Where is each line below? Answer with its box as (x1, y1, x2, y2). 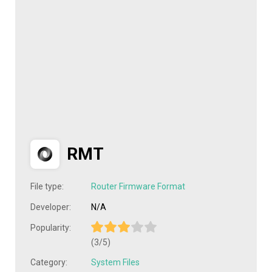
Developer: (30, 202, 71, 212)
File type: (30, 182, 64, 191)
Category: (30, 257, 67, 268)
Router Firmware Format (91, 182, 185, 191)
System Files (91, 257, 140, 268)
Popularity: (30, 223, 71, 233)
